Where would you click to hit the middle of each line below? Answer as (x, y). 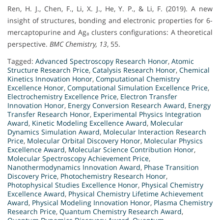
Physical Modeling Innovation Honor (91, 202)
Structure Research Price (48, 70)
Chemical (194, 70)
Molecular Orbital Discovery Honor (84, 140)
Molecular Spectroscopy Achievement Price (78, 158)
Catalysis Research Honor (134, 70)
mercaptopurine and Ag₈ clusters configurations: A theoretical (110, 32)
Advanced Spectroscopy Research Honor (102, 61)
